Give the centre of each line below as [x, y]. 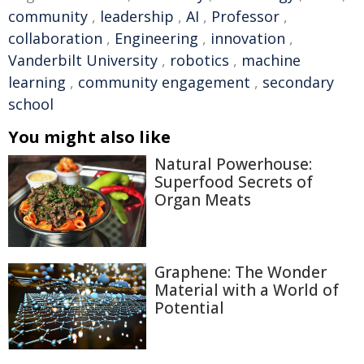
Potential [189, 308]
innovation [248, 38]
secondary [298, 82]
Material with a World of [247, 290]
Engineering [156, 38]
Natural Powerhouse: [233, 164]
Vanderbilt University [83, 60]
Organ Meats [203, 200]
